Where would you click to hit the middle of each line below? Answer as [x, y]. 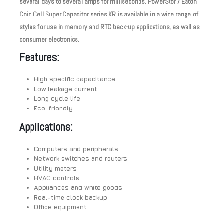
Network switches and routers [80, 159]
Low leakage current [65, 89]
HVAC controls [56, 178]
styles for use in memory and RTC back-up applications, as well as [110, 27]
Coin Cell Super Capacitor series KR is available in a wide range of [109, 14]
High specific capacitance [74, 79]
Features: [39, 57]
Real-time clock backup [70, 197]
